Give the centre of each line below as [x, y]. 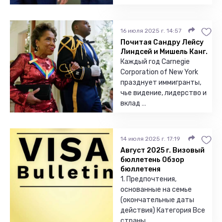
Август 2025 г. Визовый [163, 150]
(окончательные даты [157, 200]
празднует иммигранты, [161, 83]
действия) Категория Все [163, 210]
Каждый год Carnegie [155, 62]
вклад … [133, 103]
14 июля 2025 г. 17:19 [150, 139]
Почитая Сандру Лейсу [162, 42]
